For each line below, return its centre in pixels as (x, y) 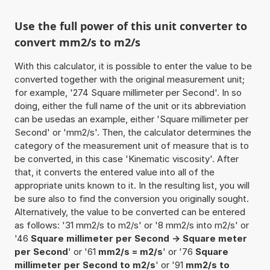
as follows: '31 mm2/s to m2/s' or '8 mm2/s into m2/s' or (131, 225)
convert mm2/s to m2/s (77, 42)
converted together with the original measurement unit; (129, 79)
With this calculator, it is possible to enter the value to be (133, 66)
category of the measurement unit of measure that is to (131, 145)
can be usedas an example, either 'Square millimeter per (131, 119)
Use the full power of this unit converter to (130, 26)
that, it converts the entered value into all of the (114, 172)
